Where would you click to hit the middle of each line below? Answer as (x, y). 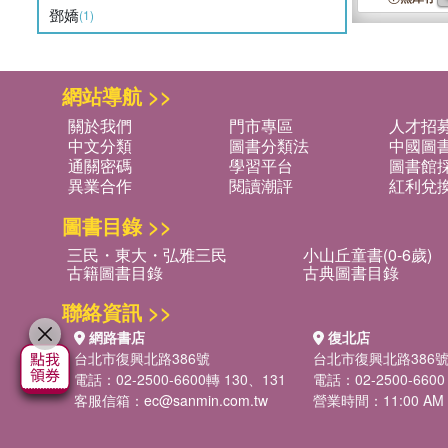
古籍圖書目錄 (115, 272)
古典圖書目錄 (351, 272)
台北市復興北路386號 (142, 358)
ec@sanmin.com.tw (206, 400)
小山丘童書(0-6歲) (367, 254)
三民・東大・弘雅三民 (147, 254)
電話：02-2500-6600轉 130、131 (180, 379)
